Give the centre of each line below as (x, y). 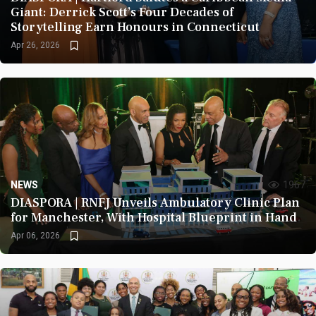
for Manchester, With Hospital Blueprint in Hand (154, 218)
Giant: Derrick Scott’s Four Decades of (122, 12)
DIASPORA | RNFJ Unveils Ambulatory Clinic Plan (155, 203)
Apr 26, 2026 (35, 45)
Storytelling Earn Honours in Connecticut (135, 27)
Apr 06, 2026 (35, 236)
